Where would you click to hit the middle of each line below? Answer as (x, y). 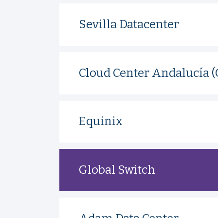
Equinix (100, 121)
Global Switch (117, 170)
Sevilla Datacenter (129, 25)
